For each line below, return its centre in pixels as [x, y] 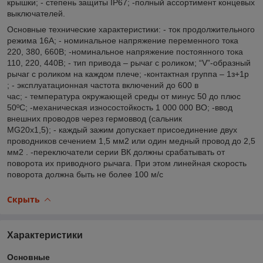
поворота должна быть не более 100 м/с [85, 174]
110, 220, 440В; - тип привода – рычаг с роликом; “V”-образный [129, 63]
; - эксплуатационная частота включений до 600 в [103, 85]
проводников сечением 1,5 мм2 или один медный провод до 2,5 [131, 141]
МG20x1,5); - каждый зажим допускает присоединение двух [122, 129]
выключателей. [36, 13]
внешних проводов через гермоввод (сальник [95, 118]
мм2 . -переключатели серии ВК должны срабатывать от [116, 152]
